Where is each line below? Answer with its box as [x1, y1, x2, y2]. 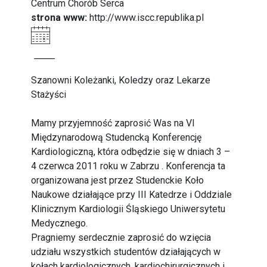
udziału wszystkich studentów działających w [31, 246, 221, 257]
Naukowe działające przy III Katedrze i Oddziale [31, 189, 232, 200]
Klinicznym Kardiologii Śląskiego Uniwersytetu [31, 203, 226, 215]
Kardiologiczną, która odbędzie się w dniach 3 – [31, 146, 231, 157]
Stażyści [31, 89, 67, 100]
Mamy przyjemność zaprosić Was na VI [31, 117, 195, 129]
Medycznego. [31, 218, 88, 229]
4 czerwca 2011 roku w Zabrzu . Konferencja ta [31, 160, 226, 172]
